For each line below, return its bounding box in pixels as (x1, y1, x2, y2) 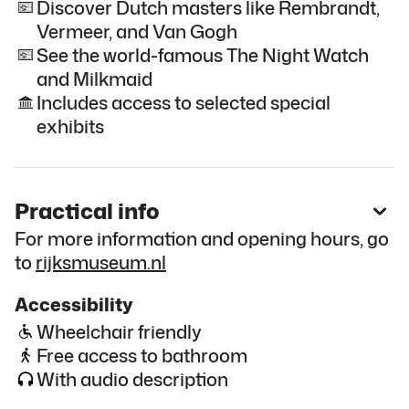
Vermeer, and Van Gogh (37, 17, 237, 44)
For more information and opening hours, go (15, 225, 389, 251)
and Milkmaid (37, 65, 152, 91)
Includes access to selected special (37, 89, 330, 115)
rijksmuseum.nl (36, 248, 166, 275)
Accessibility (15, 290, 133, 317)
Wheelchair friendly (37, 318, 202, 344)
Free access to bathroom (37, 341, 247, 368)
